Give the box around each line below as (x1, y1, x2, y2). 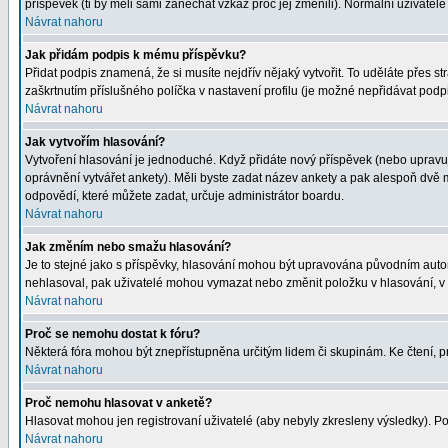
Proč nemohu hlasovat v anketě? (25, 396, 212, 410)
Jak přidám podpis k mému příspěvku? (25, 48, 246, 62)
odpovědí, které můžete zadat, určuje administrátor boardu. (25, 189, 344, 203)
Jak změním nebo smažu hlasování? (25, 240, 231, 254)
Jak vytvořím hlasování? (25, 135, 165, 149)
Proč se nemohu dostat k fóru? (25, 327, 200, 341)
